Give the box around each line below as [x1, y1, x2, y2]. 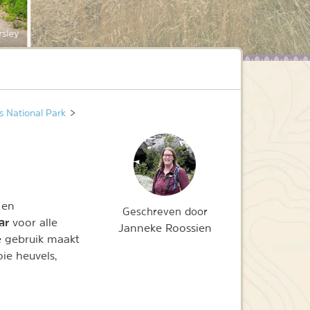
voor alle [12, 217, 57, 228]
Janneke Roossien [118, 222, 212, 234]
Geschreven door [122, 206, 208, 217]
